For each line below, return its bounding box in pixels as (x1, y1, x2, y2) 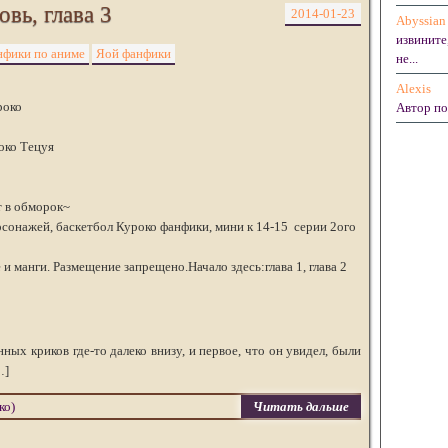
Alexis (396, 81, 431, 96)
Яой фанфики (96, 46, 171, 61)
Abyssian (396, 13, 446, 28)
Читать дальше (253, 399, 349, 414)
